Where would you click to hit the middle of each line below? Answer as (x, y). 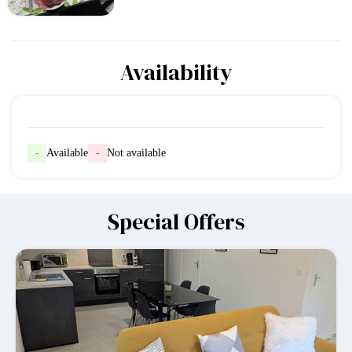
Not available (136, 153)
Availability (176, 73)
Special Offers (176, 222)
